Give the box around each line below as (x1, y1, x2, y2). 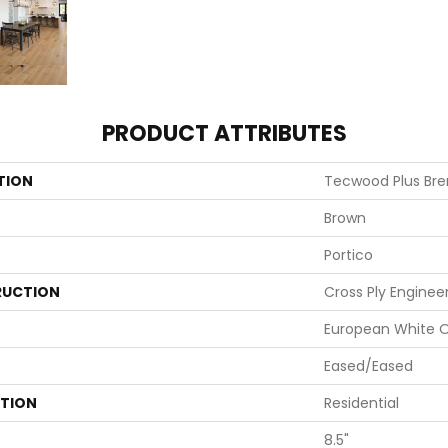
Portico (324, 245, 373, 265)
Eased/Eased (324, 356, 413, 376)
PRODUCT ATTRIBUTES (101, 118, 347, 149)
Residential (324, 393, 399, 413)
